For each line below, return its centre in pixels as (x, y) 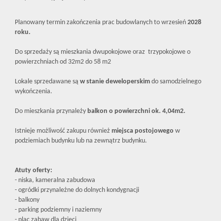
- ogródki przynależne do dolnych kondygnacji (78, 190)
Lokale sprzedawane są (47, 82)
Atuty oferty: (34, 171)
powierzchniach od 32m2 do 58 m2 (64, 62)
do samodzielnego (176, 82)
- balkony (28, 200)
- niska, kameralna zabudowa (55, 181)
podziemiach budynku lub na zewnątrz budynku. (81, 141)
